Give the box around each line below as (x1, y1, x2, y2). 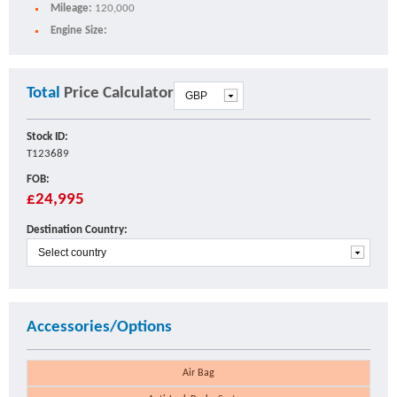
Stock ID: (27, 131, 68, 144)
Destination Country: (27, 224, 128, 237)
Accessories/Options (27, 319, 172, 337)
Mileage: (51, 3, 95, 15)
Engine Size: (51, 25, 107, 37)
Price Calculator (64, 85, 174, 103)
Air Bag (183, 368, 214, 379)
